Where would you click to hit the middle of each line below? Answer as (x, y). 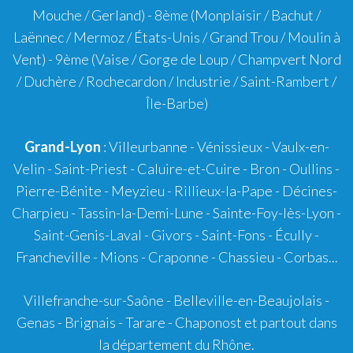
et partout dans (289, 322)
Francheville (53, 256)
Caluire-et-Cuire (189, 168)
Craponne (178, 256)
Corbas (306, 256)
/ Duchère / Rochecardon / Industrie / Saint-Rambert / (176, 81)
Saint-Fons (234, 234)
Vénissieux (229, 146)
